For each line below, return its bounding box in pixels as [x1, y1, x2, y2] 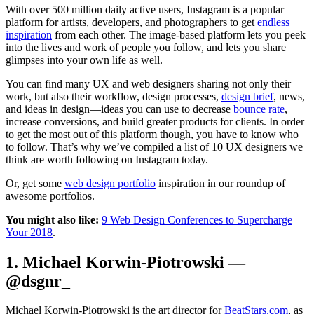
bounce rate [233, 102, 285, 115]
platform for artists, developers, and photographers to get [6, 15, 257, 28]
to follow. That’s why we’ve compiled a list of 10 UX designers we [6, 140, 303, 153]
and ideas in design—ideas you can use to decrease [6, 102, 233, 115]
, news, [273, 90, 305, 102]
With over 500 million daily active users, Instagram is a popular [6, 3, 284, 15]
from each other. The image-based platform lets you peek [52, 28, 306, 41]
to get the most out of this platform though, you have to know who [6, 128, 299, 140]
